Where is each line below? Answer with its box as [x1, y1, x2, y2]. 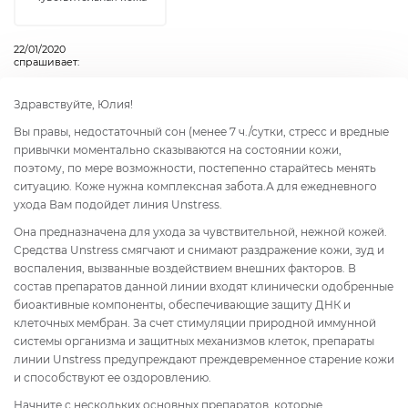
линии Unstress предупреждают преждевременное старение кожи [14, 352, 394, 366]
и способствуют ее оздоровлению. [14, 370, 211, 384]
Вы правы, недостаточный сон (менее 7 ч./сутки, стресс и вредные [14, 124, 389, 138]
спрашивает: [14, 55, 79, 68]
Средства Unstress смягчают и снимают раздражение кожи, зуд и [14, 242, 384, 257]
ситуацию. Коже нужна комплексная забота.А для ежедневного [14, 178, 377, 193]
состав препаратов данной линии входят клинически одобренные [14, 279, 393, 293]
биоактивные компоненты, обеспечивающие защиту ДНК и [14, 297, 351, 311]
